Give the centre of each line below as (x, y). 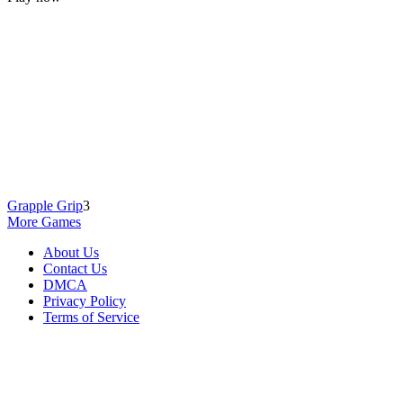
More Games (44, 221)
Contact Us (75, 268)
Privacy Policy (85, 300)
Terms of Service (91, 317)
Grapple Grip (45, 205)
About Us (71, 252)
